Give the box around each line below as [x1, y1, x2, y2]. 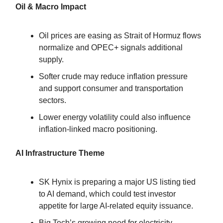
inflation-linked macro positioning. [39, 124, 157, 133]
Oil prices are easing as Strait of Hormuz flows [39, 31, 201, 40]
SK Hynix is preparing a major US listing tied [39, 177, 196, 186]
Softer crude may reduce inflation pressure [39, 72, 188, 81]
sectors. [39, 96, 66, 105]
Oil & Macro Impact [15, 2, 86, 11]
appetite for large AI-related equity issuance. [39, 201, 193, 210]
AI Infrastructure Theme [15, 148, 105, 157]
